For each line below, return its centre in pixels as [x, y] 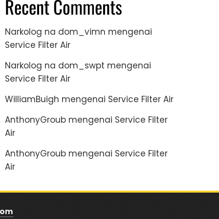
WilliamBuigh [32, 99]
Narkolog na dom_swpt [55, 65]
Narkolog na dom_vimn [55, 32]
